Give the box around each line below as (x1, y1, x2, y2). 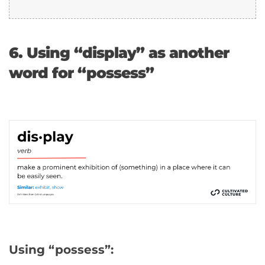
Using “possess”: (9, 242, 114, 257)
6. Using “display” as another (9, 44, 229, 62)
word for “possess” (9, 64, 154, 82)
